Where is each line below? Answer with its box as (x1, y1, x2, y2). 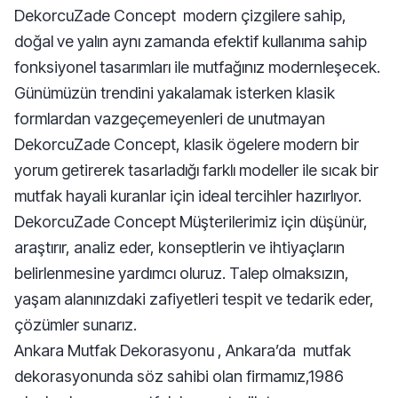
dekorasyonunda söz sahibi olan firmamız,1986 (14, 367, 344, 386)
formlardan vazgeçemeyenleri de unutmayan (14, 109, 325, 128)
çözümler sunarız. (14, 315, 137, 334)
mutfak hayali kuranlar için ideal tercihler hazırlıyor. (14, 187, 362, 205)
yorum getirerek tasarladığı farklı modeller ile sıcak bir (14, 161, 378, 179)
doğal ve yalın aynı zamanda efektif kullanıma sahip (14, 32, 367, 51)
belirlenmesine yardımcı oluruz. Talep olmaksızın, (14, 264, 349, 283)
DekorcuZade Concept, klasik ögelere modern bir (14, 135, 359, 154)
